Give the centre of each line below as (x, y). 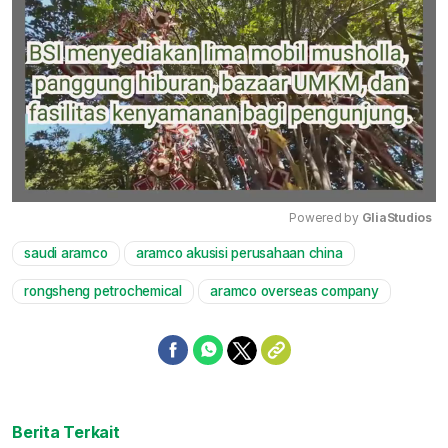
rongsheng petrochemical (103, 291)
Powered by (325, 218)
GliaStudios (396, 218)
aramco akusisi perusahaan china (239, 253)
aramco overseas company (294, 291)
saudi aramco (66, 253)
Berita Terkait (66, 432)
